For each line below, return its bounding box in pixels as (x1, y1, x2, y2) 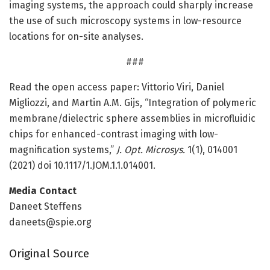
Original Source (9, 246, 89, 261)
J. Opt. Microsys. (116, 143, 185, 155)
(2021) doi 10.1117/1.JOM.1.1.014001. (9, 159, 155, 171)
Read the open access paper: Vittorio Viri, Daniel (9, 81, 224, 93)
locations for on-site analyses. (9, 30, 143, 42)
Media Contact (9, 184, 77, 196)
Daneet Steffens (9, 200, 82, 212)
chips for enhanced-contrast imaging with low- (9, 128, 218, 140)
